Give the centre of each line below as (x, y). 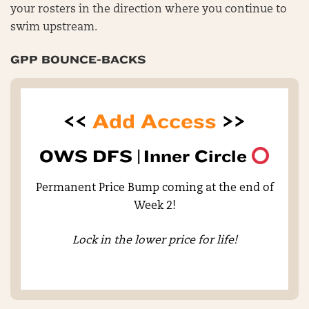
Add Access (154, 121)
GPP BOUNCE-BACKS (78, 60)
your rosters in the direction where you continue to (149, 10)
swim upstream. (55, 28)
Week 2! (154, 206)
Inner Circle (195, 157)
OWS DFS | (89, 157)
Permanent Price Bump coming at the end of (154, 188)
